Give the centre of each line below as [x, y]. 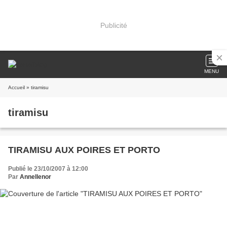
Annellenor [35, 177]
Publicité [113, 25]
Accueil [16, 87]
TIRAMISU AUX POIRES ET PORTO [84, 150]
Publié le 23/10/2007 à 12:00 [48, 169]
